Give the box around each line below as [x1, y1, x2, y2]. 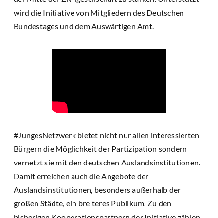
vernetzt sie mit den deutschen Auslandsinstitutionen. [14, 157, 200, 167]
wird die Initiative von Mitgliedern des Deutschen [14, 7, 184, 17]
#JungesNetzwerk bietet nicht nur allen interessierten [14, 130, 200, 140]
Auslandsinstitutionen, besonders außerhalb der [14, 184, 181, 194]
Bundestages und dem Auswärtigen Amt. [14, 21, 154, 31]
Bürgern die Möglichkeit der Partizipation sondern [14, 144, 187, 153]
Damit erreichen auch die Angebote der [14, 171, 149, 181]
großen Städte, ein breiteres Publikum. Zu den [14, 198, 172, 208]
